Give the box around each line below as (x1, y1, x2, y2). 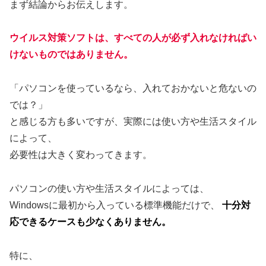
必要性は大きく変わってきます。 (9, 150, 152, 160)
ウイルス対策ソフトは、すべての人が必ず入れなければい (9, 33, 256, 43)
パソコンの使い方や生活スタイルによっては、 (9, 183, 209, 194)
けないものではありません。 (9, 49, 133, 60)
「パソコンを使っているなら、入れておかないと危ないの (9, 83, 256, 94)
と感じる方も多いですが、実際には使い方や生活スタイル (9, 116, 256, 127)
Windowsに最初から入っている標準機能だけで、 (9, 199, 222, 210)
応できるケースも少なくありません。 (9, 216, 171, 227)
